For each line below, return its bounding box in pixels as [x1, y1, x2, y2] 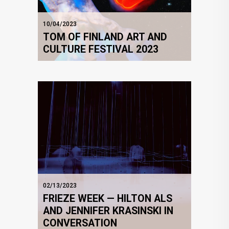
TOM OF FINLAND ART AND [43, 31, 167, 43]
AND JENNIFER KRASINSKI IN [43, 205, 173, 217]
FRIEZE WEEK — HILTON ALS [43, 193, 172, 205]
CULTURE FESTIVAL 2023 [43, 43, 158, 56]
